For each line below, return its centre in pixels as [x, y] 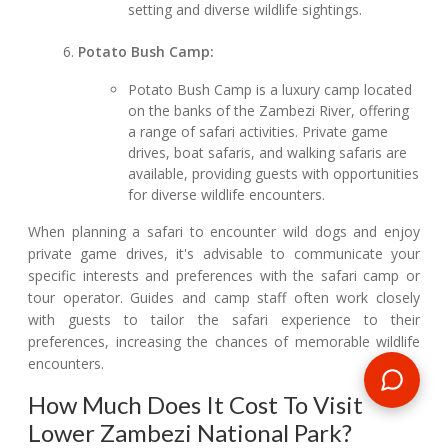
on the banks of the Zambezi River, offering [269, 111]
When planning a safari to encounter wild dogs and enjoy [224, 232]
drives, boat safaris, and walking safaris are [268, 153]
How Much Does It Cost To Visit [195, 405]
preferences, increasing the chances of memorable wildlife [224, 342]
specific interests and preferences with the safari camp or [224, 276]
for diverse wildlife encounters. [227, 195]
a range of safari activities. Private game [258, 132]
